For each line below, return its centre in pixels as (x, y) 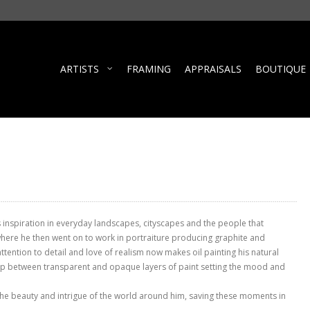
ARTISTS (80, 69)
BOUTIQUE (281, 69)
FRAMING (149, 69)
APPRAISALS (213, 69)
